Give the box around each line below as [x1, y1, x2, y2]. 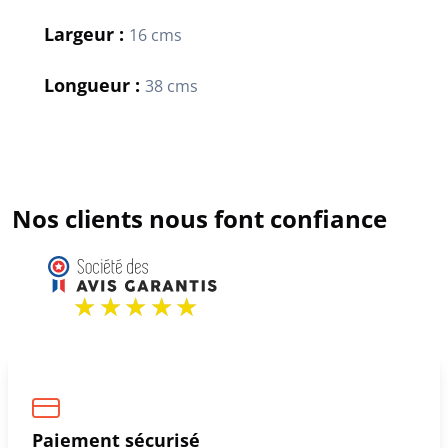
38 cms [145, 75, 198, 98]
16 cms [129, 24, 182, 47]
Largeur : [44, 22, 129, 47]
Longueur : [44, 73, 145, 98]
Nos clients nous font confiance [12, 202, 387, 236]
